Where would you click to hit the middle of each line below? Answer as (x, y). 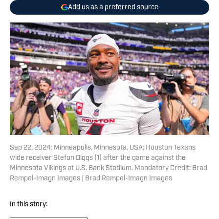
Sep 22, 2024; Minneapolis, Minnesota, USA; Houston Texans (103, 148)
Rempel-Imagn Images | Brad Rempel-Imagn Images (91, 179)
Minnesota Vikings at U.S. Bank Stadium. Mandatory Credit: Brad (109, 169)
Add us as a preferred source (113, 7)
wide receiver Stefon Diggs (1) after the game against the (98, 158)
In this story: (29, 205)
